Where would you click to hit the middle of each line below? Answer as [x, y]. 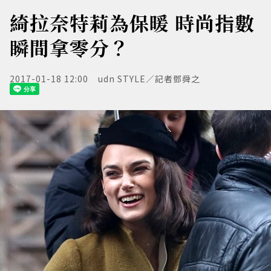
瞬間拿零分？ [70, 47]
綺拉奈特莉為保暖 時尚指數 [132, 22]
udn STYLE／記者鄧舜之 [149, 79]
